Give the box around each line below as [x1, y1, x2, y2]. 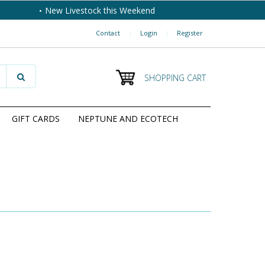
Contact [96, 28, 120, 38]
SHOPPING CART [144, 72, 206, 84]
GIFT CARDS [12, 113, 60, 125]
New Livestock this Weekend [44, 4, 155, 16]
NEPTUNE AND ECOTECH [78, 113, 178, 125]
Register [177, 28, 203, 38]
